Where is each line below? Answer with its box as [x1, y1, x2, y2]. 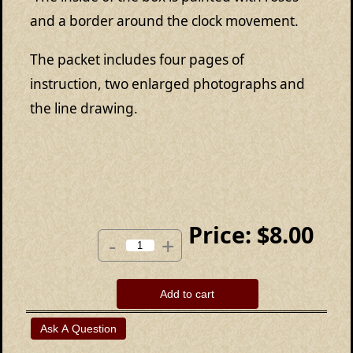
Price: [188, 219, 252, 251]
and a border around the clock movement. [30, 12, 305, 31]
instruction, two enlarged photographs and [30, 74, 305, 93]
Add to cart [160, 288, 215, 301]
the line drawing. [30, 98, 138, 117]
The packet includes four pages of [30, 50, 244, 69]
